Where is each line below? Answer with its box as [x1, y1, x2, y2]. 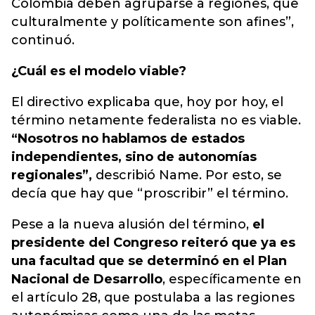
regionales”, [11, 167, 92, 183]
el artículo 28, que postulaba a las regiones [11, 290, 295, 305]
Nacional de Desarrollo [11, 271, 162, 287]
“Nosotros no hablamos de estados [11, 131, 245, 146]
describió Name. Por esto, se [92, 167, 282, 183]
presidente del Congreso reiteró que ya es [11, 235, 295, 250]
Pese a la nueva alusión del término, [11, 217, 252, 232]
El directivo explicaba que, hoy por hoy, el [11, 94, 283, 110]
